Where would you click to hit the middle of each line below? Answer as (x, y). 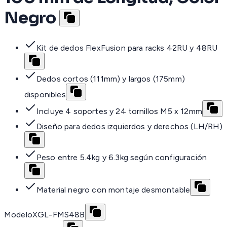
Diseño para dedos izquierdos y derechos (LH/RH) (130, 127)
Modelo (18, 215)
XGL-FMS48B (59, 215)
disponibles (45, 95)
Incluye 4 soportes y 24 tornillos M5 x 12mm (119, 111)
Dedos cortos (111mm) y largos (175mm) (111, 79)
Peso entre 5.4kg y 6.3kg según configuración (122, 158)
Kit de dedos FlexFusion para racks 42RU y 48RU (127, 48)
